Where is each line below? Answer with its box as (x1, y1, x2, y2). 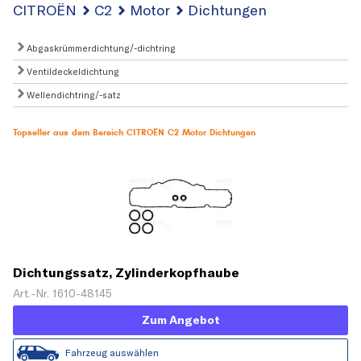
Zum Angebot (141, 313, 220, 328)
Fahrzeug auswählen (65, 346, 159, 359)
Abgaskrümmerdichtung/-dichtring (24, 42, 176, 54)
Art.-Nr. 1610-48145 (13, 286, 112, 301)
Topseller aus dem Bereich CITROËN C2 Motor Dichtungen (13, 127, 255, 138)
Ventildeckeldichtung (24, 65, 119, 77)
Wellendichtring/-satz (24, 89, 121, 101)
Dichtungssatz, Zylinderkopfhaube (13, 264, 239, 281)
